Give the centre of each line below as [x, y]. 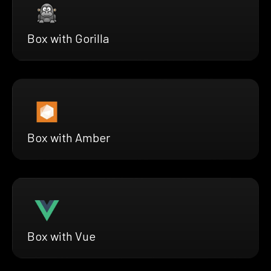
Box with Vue [61, 236]
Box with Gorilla [68, 38]
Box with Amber [69, 137]
